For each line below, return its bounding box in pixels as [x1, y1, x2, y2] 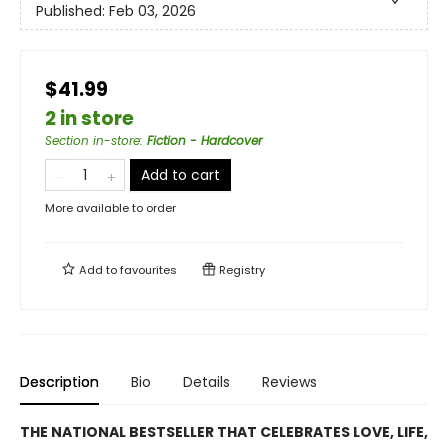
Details [183, 372, 230, 393]
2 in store [45, 105, 134, 133]
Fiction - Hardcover [147, 132, 262, 150]
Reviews [262, 372, 317, 393]
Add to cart [141, 165, 220, 186]
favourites [120, 262, 177, 279]
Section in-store [45, 132, 140, 150]
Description [20, 372, 99, 393]
